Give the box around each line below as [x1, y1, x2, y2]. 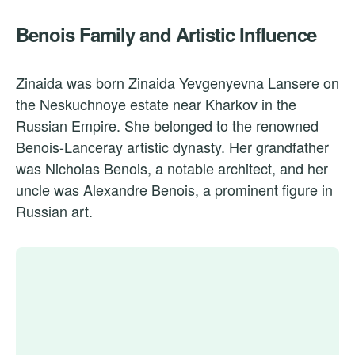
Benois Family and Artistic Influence [16, 21, 316, 48]
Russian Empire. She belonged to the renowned [16, 115, 319, 136]
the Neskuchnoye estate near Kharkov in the [16, 94, 296, 115]
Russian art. [16, 200, 93, 222]
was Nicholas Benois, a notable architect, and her [16, 158, 328, 179]
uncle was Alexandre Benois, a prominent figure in [16, 179, 333, 200]
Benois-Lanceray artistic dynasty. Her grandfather [16, 136, 329, 158]
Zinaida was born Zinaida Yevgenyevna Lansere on [16, 72, 339, 94]
